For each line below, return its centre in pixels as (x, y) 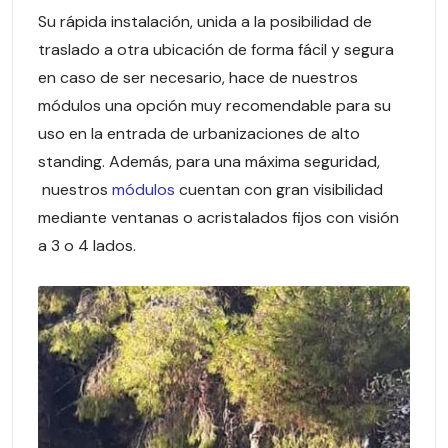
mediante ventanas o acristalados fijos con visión (218, 218)
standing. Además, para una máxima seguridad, (209, 162)
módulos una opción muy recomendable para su (214, 106)
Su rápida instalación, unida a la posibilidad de (205, 22)
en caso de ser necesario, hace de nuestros (198, 78)
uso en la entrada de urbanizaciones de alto (199, 134)
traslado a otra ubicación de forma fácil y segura (216, 50)
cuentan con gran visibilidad (279, 190)
